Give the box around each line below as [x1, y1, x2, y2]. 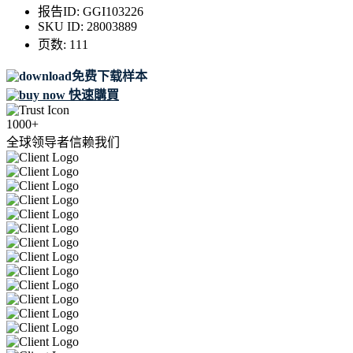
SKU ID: [38, 20, 87, 34]
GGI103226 [83, 5, 143, 19]
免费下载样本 [72, 69, 147, 84]
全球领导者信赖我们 [6, 136, 120, 150]
